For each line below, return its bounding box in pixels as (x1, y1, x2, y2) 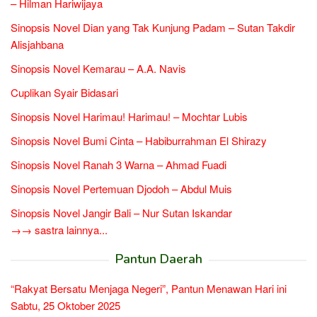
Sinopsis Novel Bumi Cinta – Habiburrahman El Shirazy (11, 133, 267, 148)
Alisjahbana (11, 37, 64, 52)
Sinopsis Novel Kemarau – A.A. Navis (11, 61, 186, 76)
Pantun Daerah (115, 250, 202, 267)
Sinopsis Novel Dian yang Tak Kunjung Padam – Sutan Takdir (11, 20, 295, 35)
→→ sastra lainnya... (11, 222, 108, 237)
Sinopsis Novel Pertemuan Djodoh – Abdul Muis (11, 181, 232, 196)
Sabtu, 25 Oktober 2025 (11, 298, 120, 313)
